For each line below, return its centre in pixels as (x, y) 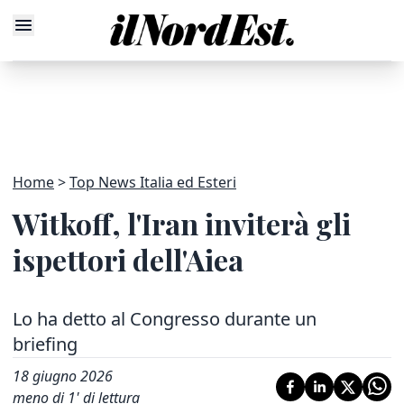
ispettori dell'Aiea (128, 259)
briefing (45, 344)
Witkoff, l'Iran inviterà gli (182, 223)
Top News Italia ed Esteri (153, 182)
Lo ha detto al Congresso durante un (165, 319)
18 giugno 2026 (63, 376)
